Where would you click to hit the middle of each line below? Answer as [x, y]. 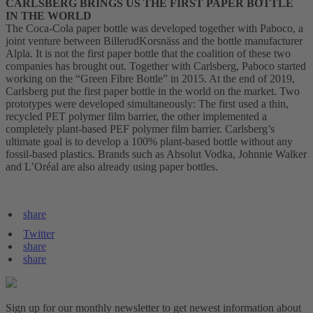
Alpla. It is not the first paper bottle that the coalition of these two [148, 54]
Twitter [39, 234]
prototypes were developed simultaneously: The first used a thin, [147, 104]
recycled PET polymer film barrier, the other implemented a [136, 117]
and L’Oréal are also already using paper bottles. [112, 167]
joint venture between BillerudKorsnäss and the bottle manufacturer [154, 41]
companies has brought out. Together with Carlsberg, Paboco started [156, 66]
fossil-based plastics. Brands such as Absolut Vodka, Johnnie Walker [156, 154]
